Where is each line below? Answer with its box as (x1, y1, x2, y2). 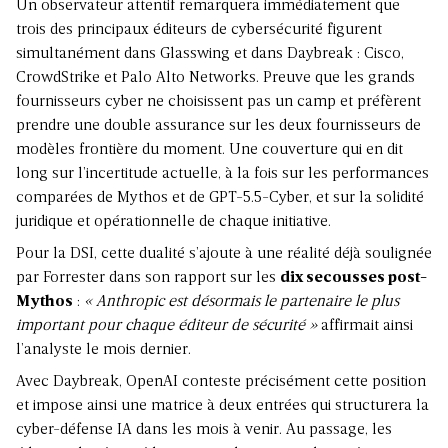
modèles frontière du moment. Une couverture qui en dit (16, 141, 403, 158)
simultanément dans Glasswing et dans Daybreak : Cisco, (16, 45, 404, 62)
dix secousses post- (280, 269, 427, 286)
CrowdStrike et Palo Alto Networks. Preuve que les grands (16, 69, 415, 86)
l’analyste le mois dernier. (16, 341, 191, 358)
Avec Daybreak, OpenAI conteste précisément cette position (16, 373, 426, 390)
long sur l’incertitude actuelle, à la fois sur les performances (16, 165, 429, 182)
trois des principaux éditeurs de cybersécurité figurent (16, 21, 382, 38)
